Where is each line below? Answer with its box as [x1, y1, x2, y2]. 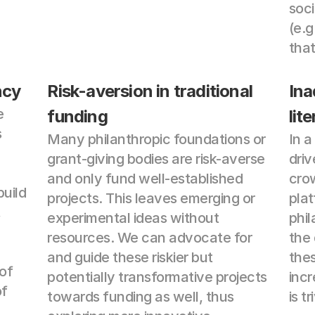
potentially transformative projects [47, 269, 267, 285]
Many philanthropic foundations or [47, 131, 266, 148]
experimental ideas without [47, 210, 219, 226]
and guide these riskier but [47, 249, 213, 266]
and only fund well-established [47, 170, 243, 187]
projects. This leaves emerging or [47, 190, 255, 207]
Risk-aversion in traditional [47, 81, 252, 101]
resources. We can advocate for [47, 229, 252, 246]
